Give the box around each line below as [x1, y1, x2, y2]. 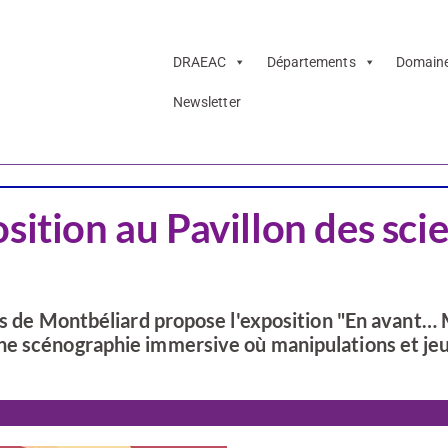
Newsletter [172, 94, 241, 111]
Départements [266, 54, 356, 71]
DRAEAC [172, 54, 227, 71]
